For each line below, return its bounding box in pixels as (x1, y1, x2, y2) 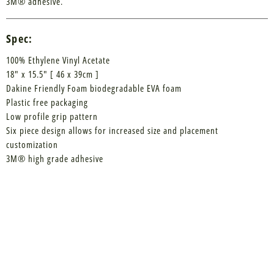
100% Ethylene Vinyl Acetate (6, 54, 110, 67)
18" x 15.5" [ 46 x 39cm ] (6, 68, 99, 81)
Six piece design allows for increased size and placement (6, 124, 218, 137)
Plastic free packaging (6, 96, 88, 109)
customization (6, 138, 58, 151)
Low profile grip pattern (6, 110, 98, 123)
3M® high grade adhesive (6, 152, 103, 165)
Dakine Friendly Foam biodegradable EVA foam (6, 82, 182, 95)
